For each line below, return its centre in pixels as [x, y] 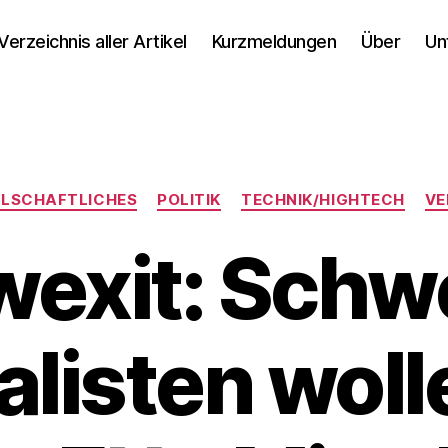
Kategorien [267, 190]
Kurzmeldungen [274, 41]
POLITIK [189, 199]
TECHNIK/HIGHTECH [323, 199]
